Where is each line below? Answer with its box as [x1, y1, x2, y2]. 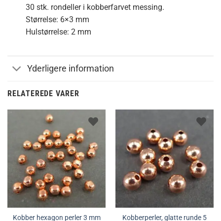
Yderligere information [27, 63, 114, 74]
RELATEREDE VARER [7, 88, 79, 98]
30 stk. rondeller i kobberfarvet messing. [25, 2, 164, 12]
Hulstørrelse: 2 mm [25, 27, 91, 37]
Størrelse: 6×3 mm [25, 14, 89, 24]
